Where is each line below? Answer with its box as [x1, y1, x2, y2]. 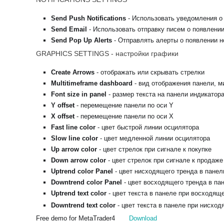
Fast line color [51, 123, 96, 131]
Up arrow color [51, 145, 99, 153]
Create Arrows [51, 68, 95, 76]
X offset [51, 112, 77, 120]
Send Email [51, 25, 89, 33]
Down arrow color [51, 156, 106, 164]
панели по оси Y [124, 101, 176, 109]
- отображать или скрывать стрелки [94, 68, 205, 76]
